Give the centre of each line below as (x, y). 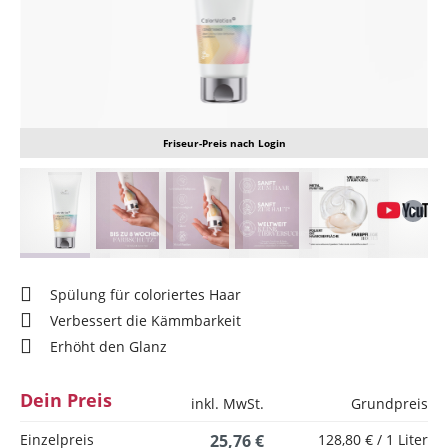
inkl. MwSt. (227, 403)
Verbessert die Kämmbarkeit (145, 320)
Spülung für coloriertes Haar (145, 294)
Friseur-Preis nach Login (224, 143)
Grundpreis (389, 403)
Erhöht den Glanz (108, 346)
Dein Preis (66, 400)
